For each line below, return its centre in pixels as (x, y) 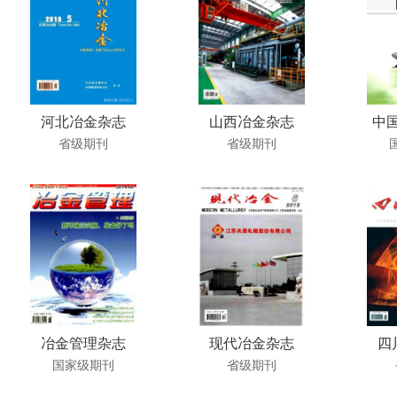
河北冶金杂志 (83, 122)
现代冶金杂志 (252, 343)
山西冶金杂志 (252, 122)
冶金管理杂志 (83, 343)
